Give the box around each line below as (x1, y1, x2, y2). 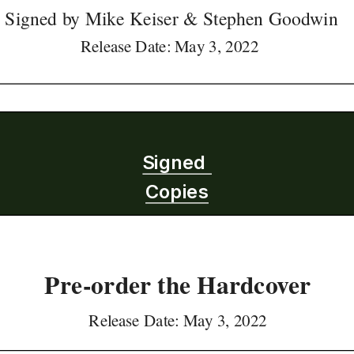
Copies (145, 180, 209, 203)
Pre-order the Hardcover (44, 265, 311, 303)
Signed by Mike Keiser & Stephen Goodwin (5, 6, 339, 31)
